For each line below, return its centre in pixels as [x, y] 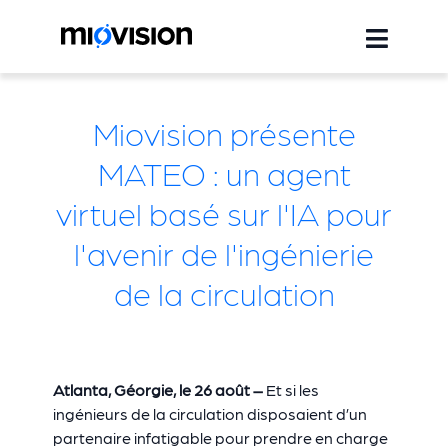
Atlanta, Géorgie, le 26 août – [159, 389]
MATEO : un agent [224, 172]
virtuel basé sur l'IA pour [224, 212]
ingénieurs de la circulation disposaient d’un [209, 413]
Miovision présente [224, 132]
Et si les [292, 389]
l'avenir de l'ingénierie [224, 252]
